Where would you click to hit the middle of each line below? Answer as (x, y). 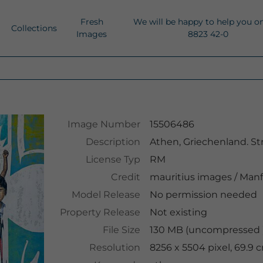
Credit (125, 177)
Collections (34, 28)
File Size (121, 230)
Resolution (114, 247)
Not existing (178, 212)
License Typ (113, 159)
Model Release (106, 195)
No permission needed (203, 195)
